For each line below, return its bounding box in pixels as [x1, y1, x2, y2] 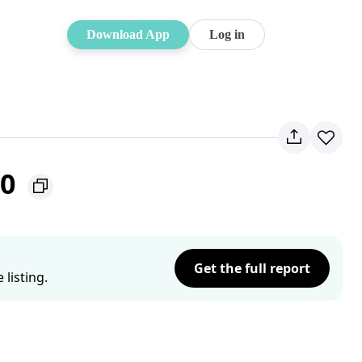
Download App [86, 27, 170, 41]
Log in [209, 27, 245, 41]
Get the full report [194, 259, 310, 277]
